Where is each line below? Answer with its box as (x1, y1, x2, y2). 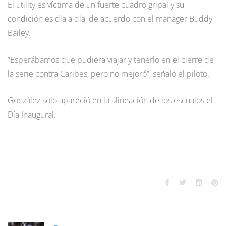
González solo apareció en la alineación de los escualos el (8, 94, 213, 106)
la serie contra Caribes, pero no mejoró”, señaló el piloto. (8, 68, 209, 79)
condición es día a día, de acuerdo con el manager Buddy (8, 13, 212, 24)
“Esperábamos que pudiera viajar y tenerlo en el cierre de (8, 53, 214, 65)
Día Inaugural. (8, 108, 56, 120)
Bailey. (8, 27, 31, 38)
